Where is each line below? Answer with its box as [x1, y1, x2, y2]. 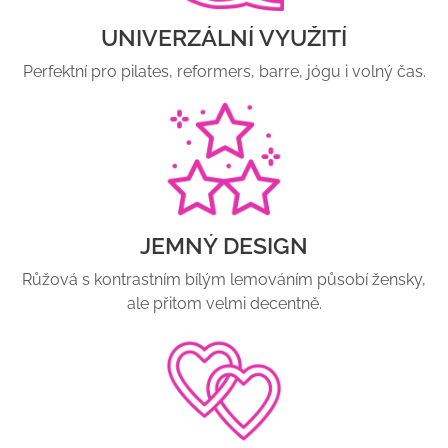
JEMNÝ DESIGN [140, 232, 308, 260]
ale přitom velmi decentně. [126, 294, 322, 314]
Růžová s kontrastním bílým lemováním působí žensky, [22, 270, 426, 290]
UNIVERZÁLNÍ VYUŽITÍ [101, 24, 347, 52]
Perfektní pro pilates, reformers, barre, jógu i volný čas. [22, 62, 426, 82]
